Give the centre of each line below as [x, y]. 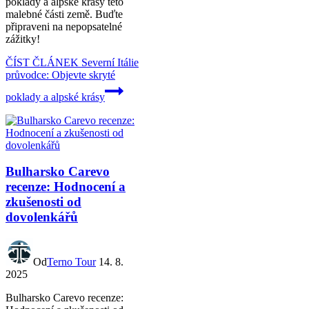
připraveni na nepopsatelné [64, 26]
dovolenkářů [42, 217]
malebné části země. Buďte [64, 14]
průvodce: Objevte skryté [60, 74]
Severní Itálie [109, 62]
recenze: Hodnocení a [66, 187]
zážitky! [23, 39]
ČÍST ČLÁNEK [42, 62]
